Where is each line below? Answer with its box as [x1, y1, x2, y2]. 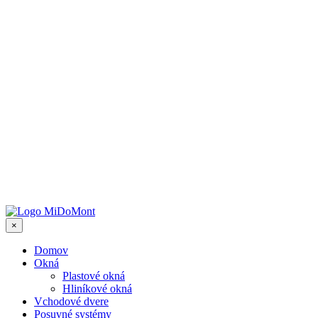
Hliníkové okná [62, 283, 132, 295]
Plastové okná [62, 270, 125, 283]
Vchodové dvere [34, 295, 109, 308]
